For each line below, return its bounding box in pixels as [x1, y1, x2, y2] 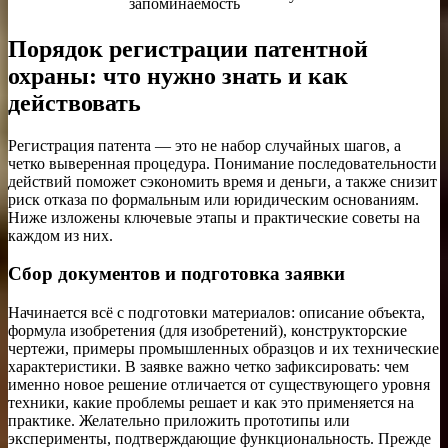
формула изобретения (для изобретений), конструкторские [8, 322, 407, 340]
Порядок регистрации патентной [8, 35, 368, 62]
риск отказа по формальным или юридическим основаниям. [8, 190, 419, 208]
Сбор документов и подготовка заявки [8, 263, 345, 285]
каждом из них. [8, 226, 113, 244]
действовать [8, 89, 141, 116]
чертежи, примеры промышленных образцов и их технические [8, 340, 439, 358]
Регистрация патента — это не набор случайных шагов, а [8, 136, 401, 154]
